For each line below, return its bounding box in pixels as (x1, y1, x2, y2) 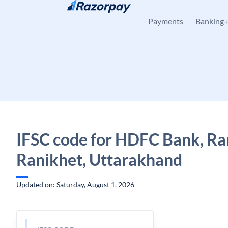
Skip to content (24, 9, 73, 17)
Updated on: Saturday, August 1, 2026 (16, 180, 134, 189)
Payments (148, 16, 183, 26)
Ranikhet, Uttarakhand (16, 150, 182, 169)
